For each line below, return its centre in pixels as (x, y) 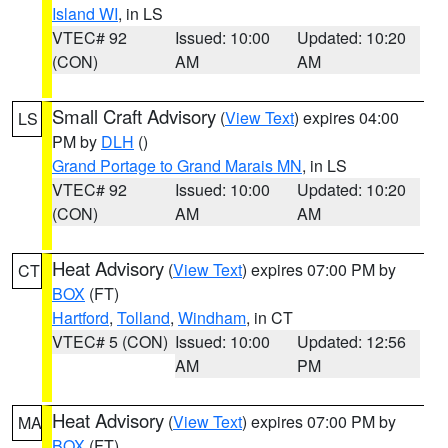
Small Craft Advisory (134, 116)
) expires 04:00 (346, 117)
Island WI (85, 13)
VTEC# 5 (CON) (110, 341)
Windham (212, 317)
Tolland (143, 317)
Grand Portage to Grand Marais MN (177, 165)
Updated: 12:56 (352, 341)
